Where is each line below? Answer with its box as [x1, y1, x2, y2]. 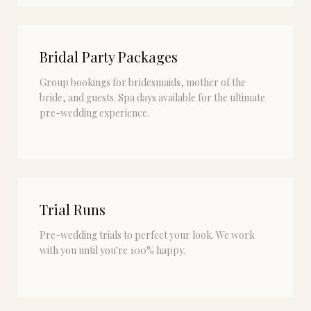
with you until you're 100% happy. [40, 244, 185, 257]
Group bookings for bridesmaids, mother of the [40, 76, 246, 89]
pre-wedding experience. [40, 106, 149, 119]
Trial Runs [40, 200, 106, 219]
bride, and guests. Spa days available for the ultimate [40, 91, 265, 104]
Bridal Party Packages [40, 47, 178, 66]
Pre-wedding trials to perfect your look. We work [40, 228, 255, 242]
